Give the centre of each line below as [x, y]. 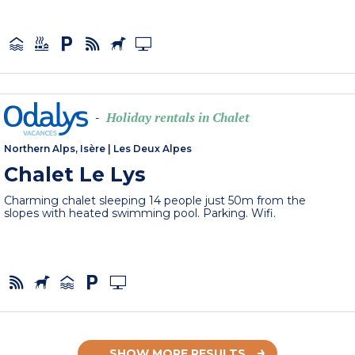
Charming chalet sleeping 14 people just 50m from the [155, 201]
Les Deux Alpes [153, 149]
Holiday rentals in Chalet [178, 118]
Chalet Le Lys [75, 175]
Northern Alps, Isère [55, 149]
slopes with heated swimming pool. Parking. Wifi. [140, 214]
